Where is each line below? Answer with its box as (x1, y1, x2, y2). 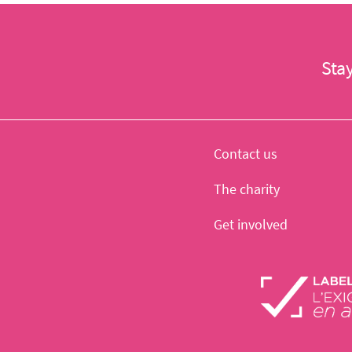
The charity (214, 180, 280, 198)
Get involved (214, 215, 288, 233)
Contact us (214, 145, 277, 163)
